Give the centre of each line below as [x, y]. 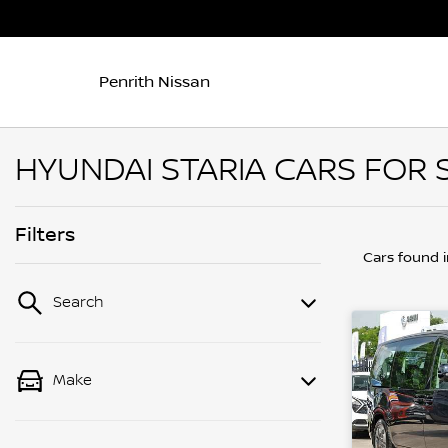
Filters [45, 235]
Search [78, 303]
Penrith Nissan [154, 81]
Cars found [403, 258]
